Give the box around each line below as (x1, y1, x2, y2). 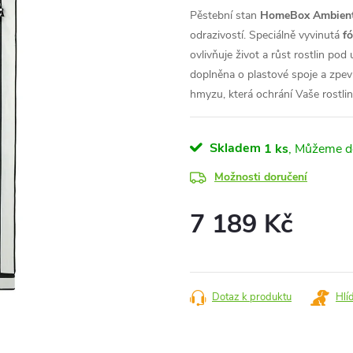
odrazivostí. (190, 28, 249, 43)
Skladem (206, 139, 261, 157)
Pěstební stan (190, 8, 260, 23)
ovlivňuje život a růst (190, 47, 294, 62)
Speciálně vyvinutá (249, 28, 343, 43)
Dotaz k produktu (212, 290, 292, 304)
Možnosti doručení (214, 169, 307, 184)
